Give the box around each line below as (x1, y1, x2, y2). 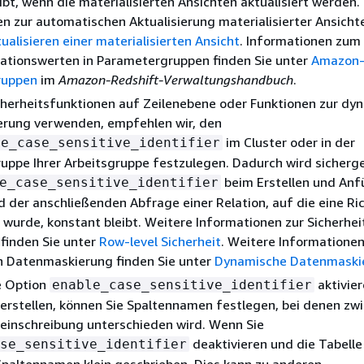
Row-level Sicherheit (99, 233, 221, 249)
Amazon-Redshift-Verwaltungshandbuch (58, 71, 293, 88)
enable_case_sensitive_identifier (52, 277, 312, 292)
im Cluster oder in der (223, 134, 355, 150)
